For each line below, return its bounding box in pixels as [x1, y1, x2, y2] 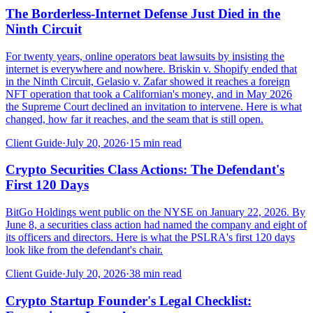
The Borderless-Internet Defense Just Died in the [6, 6, 280, 21]
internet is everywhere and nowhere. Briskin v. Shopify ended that [6, 62, 297, 75]
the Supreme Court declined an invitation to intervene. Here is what [6, 100, 302, 112]
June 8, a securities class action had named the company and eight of [6, 219, 307, 231]
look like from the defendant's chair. [6, 244, 163, 256]
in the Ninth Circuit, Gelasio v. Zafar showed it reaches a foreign [6, 75, 290, 87]
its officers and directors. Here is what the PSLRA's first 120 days [6, 231, 295, 244]
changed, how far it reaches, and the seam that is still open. [6, 112, 263, 125]
